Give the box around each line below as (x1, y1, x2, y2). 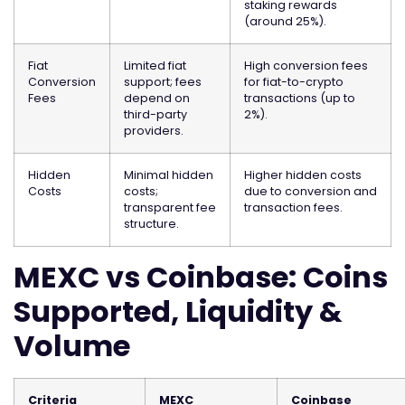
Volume (14, 325, 130, 367)
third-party (124, 107, 187, 123)
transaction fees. (244, 200, 343, 216)
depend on (124, 90, 190, 107)
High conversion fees (244, 58, 368, 74)
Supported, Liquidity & (14, 291, 343, 333)
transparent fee (124, 200, 216, 216)
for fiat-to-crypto (244, 74, 344, 90)
